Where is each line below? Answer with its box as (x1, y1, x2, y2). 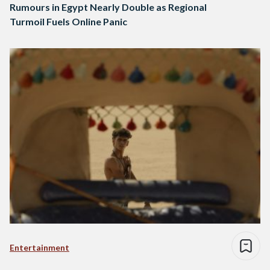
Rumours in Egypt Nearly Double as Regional (10, 1, 207, 13)
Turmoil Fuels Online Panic (10, 16, 127, 28)
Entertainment (10, 242, 69, 253)
